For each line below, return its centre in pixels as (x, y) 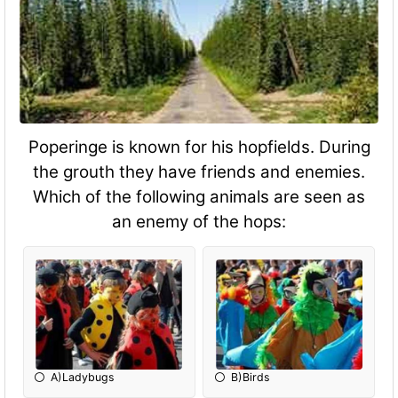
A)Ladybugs (83, 377)
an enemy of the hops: (199, 222)
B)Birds (250, 377)
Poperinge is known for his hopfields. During (199, 147)
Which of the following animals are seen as (199, 197)
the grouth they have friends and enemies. (199, 172)
